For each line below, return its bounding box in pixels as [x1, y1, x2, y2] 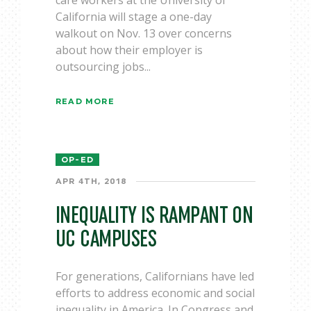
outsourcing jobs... [56, 59, 151, 74]
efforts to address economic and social [56, 285, 255, 301]
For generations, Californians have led [56, 269, 254, 284]
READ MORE [56, 97, 115, 106]
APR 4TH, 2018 [56, 177, 128, 185]
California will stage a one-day [56, 9, 212, 24]
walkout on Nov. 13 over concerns [56, 26, 232, 41]
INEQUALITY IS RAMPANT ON [56, 203, 253, 228]
